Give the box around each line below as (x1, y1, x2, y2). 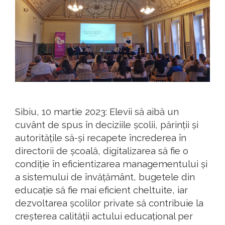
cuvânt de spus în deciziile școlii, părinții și (15, 119, 198, 131)
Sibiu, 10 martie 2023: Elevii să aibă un (15, 106, 179, 118)
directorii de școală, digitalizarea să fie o (15, 145, 188, 157)
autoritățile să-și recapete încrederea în (15, 132, 186, 144)
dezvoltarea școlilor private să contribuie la (15, 197, 203, 209)
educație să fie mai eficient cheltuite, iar (15, 184, 188, 196)
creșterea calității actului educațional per (15, 210, 193, 222)
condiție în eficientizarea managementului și (15, 158, 207, 170)
